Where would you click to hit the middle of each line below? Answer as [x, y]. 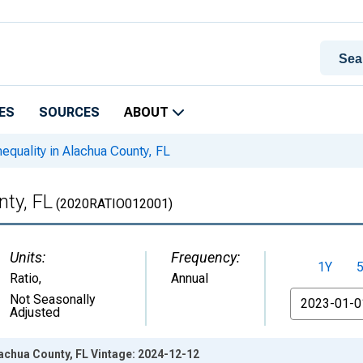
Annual [190, 278]
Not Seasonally [53, 299]
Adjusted [35, 312]
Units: [28, 257]
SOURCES [69, 112]
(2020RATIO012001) [113, 204]
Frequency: [205, 257]
